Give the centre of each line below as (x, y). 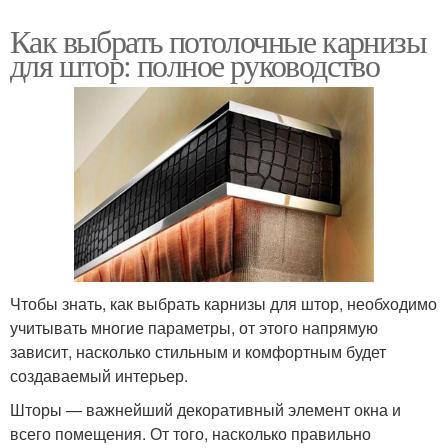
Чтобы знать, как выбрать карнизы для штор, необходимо (223, 303)
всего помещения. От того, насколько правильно (190, 433)
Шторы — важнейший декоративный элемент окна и (205, 409)
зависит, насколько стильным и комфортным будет (198, 351)
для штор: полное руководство (195, 64)
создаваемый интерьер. (99, 375)
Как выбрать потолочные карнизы (218, 40)
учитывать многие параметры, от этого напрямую (194, 327)
